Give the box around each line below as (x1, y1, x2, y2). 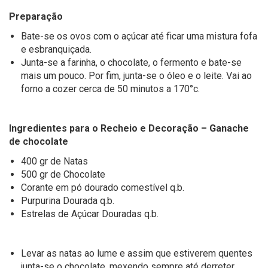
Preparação (9, 11, 65, 23)
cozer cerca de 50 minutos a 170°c (50, 83, 198, 95)
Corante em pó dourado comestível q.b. (21, 182, 184, 194)
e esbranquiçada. (21, 44, 92, 56)
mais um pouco (21, 70, 84, 82)
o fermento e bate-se (150, 57, 242, 69)
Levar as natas (21, 248, 84, 260)
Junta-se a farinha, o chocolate (21, 57, 148, 69)
